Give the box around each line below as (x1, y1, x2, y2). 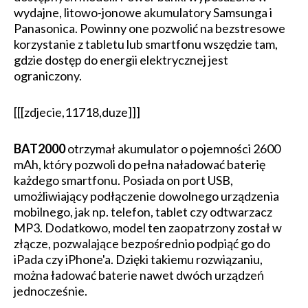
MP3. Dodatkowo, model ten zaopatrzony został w (14, 220, 282, 236)
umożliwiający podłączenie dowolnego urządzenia (14, 188, 279, 204)
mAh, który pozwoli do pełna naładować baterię (14, 157, 265, 173)
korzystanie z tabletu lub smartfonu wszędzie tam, (14, 36, 278, 52)
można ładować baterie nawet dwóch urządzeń (14, 267, 264, 283)
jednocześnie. (14, 283, 87, 299)
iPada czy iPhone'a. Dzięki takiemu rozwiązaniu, (14, 252, 263, 267)
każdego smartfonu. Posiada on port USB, (14, 173, 233, 188)
